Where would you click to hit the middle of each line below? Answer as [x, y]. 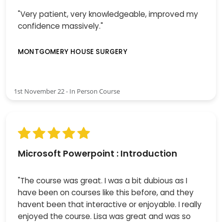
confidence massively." [60, 26]
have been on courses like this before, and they [106, 193]
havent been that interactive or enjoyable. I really [110, 205]
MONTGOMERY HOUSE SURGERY [73, 52]
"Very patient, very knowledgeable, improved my [108, 14]
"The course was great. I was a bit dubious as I [103, 181]
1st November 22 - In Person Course [67, 91]
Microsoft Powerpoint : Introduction [98, 154]
